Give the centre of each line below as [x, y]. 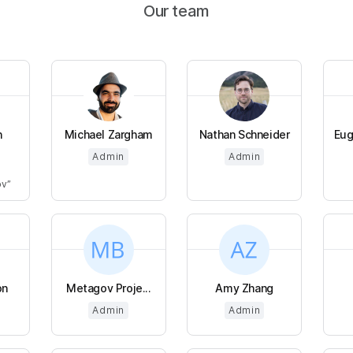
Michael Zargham [108, 134]
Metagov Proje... [108, 288]
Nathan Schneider [244, 134]
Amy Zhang [244, 288]
